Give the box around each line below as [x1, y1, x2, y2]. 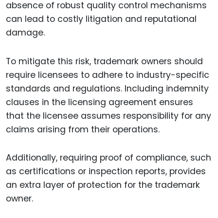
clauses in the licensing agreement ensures [6, 96, 193, 108]
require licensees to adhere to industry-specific [6, 69, 209, 81]
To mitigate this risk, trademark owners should [6, 55, 203, 67]
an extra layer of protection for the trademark [6, 179, 200, 191]
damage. [6, 26, 45, 38]
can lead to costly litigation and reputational [6, 13, 197, 25]
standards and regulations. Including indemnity [6, 82, 209, 94]
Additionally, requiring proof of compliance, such [6, 152, 211, 164]
